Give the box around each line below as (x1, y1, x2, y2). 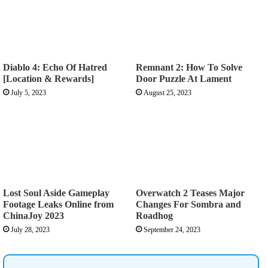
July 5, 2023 (11, 89, 46, 98)
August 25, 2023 (144, 89, 191, 98)
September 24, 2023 (144, 225, 200, 234)
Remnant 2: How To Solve (136, 62, 242, 73)
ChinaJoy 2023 (3, 210, 64, 221)
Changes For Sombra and (136, 199, 241, 209)
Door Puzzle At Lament (136, 74, 232, 84)
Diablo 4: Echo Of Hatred (3, 62, 107, 73)
